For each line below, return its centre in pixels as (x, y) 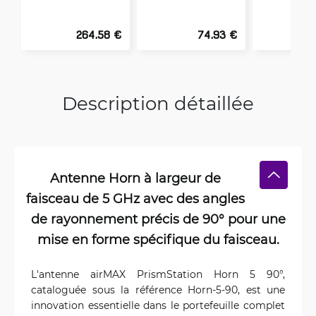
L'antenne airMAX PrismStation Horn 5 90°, (158, 274)
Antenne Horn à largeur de (135, 178)
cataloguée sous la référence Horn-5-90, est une (158, 290)
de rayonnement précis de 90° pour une (158, 219)
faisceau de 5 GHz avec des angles (135, 198)
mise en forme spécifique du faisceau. (158, 239)
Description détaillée (158, 103)
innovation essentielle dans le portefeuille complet (158, 305)
